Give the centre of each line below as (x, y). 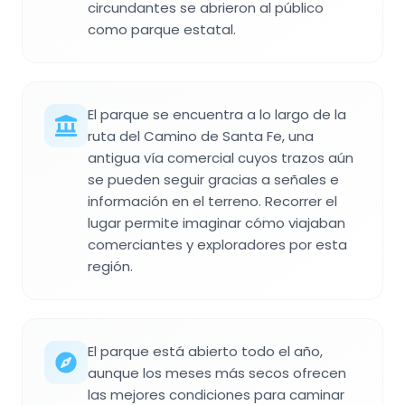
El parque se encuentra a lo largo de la (217, 114)
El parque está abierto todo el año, (205, 351)
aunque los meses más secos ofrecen (217, 372)
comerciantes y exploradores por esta (217, 244)
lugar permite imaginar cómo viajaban (217, 222)
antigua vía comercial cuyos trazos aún (221, 157)
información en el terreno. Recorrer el (212, 201)
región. (110, 266)
